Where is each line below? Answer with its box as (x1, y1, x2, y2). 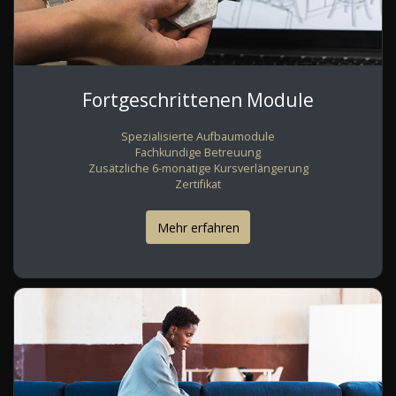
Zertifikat (175, 177, 221, 193)
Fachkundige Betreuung (135, 145, 261, 161)
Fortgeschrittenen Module (82, 88, 314, 113)
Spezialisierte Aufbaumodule (121, 129, 275, 145)
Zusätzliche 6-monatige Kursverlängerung (88, 161, 308, 177)
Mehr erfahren (156, 218, 240, 236)
